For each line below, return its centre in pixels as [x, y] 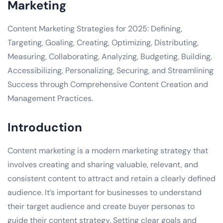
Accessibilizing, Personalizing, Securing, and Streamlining [111, 70]
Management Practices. [50, 98]
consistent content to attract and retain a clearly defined [111, 178]
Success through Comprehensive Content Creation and [108, 84]
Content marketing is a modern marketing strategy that [108, 150]
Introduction [45, 127]
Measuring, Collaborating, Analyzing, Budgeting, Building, [110, 56]
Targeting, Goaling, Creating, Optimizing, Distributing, [103, 42]
